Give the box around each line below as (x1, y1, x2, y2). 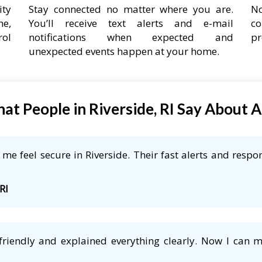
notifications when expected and (29, 30, 233, 44)
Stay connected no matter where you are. (29, 2, 233, 16)
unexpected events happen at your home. (29, 44, 219, 58)
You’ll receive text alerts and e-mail (29, 16, 233, 30)
